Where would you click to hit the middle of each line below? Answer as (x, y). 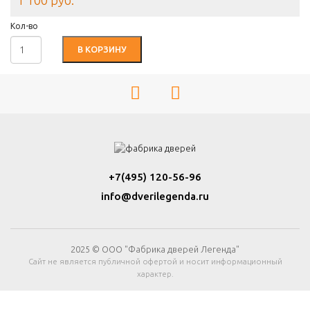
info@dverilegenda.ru (155, 196)
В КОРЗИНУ (102, 49)
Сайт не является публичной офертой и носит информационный (155, 261)
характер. (155, 273)
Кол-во (24, 26)
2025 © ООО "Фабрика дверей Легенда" (155, 249)
